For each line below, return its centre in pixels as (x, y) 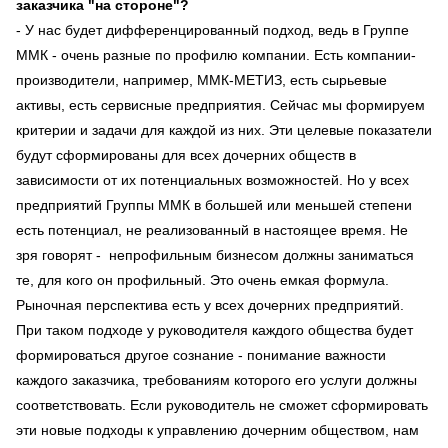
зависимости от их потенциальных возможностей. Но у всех (212, 179)
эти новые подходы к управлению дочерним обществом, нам (217, 429)
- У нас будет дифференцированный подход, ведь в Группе (212, 29)
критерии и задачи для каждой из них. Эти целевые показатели (224, 129)
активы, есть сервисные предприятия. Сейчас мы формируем (220, 104)
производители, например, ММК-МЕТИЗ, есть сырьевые (201, 79)
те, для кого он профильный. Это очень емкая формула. (202, 279)
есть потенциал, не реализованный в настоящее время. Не (212, 229)
